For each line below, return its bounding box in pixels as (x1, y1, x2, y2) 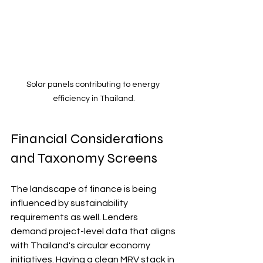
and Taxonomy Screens (11, 149, 157, 167)
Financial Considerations (11, 130, 166, 147)
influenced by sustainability (11, 198, 130, 208)
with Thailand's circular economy (11, 240, 152, 250)
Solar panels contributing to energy (26, 80, 161, 89)
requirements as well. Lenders (11, 212, 140, 222)
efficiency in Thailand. (53, 94, 135, 103)
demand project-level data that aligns (11, 226, 177, 236)
